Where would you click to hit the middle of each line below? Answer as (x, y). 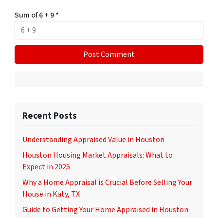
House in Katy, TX (51, 194)
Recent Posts (50, 116)
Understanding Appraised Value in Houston (93, 140)
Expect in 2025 (46, 167)
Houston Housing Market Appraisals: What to (98, 155)
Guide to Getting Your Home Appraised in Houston (105, 210)
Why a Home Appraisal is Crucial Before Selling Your (107, 183)
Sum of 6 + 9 (35, 15)
